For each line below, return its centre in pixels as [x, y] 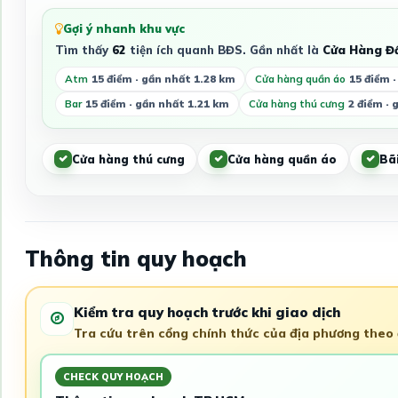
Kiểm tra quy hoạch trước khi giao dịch [207, 312]
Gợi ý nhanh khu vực [123, 29]
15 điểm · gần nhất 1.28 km [163, 79]
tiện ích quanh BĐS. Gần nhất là [224, 50]
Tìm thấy [83, 50]
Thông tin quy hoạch [135, 259]
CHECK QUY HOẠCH [113, 377]
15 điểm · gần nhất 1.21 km [157, 104]
